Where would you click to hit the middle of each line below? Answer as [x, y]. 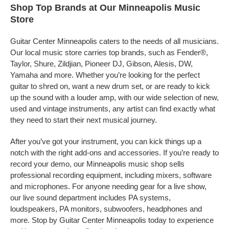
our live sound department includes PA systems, [90, 198]
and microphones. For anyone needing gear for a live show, [108, 186]
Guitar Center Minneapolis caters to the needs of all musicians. [114, 41]
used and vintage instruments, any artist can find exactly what [113, 109]
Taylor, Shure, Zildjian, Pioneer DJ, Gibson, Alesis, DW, [101, 64]
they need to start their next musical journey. [84, 120]
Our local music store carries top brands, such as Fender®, [109, 52]
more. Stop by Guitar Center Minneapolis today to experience [112, 220]
